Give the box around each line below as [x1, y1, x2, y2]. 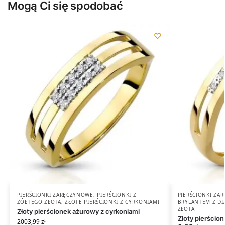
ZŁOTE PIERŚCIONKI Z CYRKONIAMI [65, 198, 160, 206]
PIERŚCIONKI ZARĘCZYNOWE [17, 191, 93, 199]
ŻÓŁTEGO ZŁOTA [17, 198, 61, 206]
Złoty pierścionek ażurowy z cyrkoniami [17, 207, 140, 216]
